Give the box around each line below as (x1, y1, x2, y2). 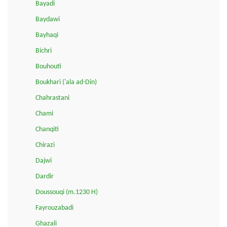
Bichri (35, 47, 52, 55)
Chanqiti (35, 125, 59, 133)
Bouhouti (35, 62, 61, 70)
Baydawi (35, 15, 60, 23)
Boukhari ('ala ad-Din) (35, 78, 97, 86)
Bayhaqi (35, 31, 58, 39)
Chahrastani (35, 94, 69, 102)
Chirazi (35, 141, 55, 149)
